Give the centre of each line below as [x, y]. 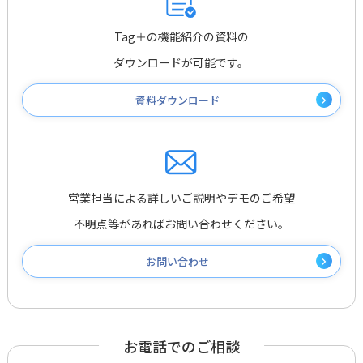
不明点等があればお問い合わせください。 [181, 223]
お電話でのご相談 [181, 346]
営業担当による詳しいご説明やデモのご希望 [181, 197]
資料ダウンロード [177, 100]
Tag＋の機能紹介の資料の [181, 36]
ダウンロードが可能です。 [181, 62]
